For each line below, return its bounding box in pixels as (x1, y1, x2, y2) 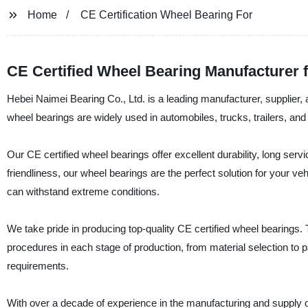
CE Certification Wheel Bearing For (80, 9, 252, 21)
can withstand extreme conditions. (6, 186, 159, 197)
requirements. (6, 260, 69, 272)
